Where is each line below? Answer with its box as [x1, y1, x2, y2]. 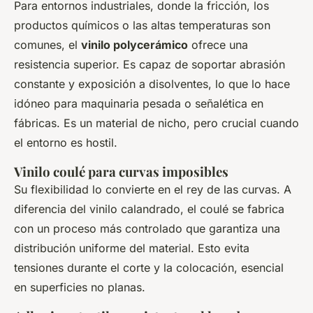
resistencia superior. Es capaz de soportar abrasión [14, 57, 285, 71]
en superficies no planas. [14, 279, 145, 294]
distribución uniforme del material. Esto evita [14, 240, 249, 255]
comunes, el [14, 37, 81, 52]
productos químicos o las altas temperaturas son [14, 17, 270, 32]
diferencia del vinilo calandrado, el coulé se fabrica [14, 201, 284, 216]
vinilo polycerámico [81, 37, 188, 52]
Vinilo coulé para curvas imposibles [14, 162, 228, 180]
